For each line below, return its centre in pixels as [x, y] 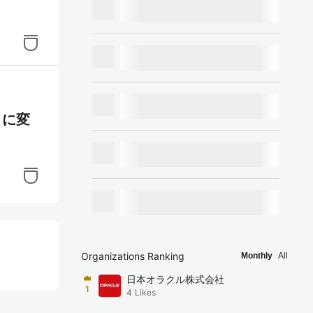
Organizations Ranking [133, 256]
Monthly [257, 256]
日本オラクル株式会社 [175, 279]
